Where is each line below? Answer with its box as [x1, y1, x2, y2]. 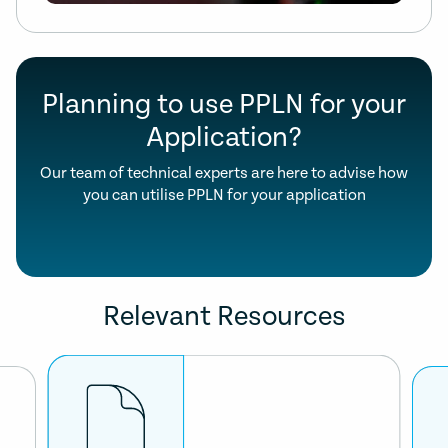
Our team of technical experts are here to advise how [40, 164, 408, 184]
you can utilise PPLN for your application [82, 186, 366, 206]
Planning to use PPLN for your [42, 89, 406, 122]
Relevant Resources [102, 301, 346, 334]
